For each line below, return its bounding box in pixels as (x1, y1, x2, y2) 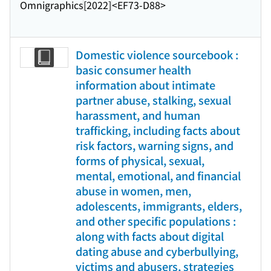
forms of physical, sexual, (76, 152, 204, 168)
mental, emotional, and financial (76, 168, 241, 183)
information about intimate (76, 77, 215, 93)
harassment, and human (76, 107, 200, 123)
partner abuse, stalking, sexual (76, 92, 231, 108)
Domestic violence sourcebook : (76, 47, 238, 62)
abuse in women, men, (76, 183, 191, 198)
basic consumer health (76, 62, 191, 77)
